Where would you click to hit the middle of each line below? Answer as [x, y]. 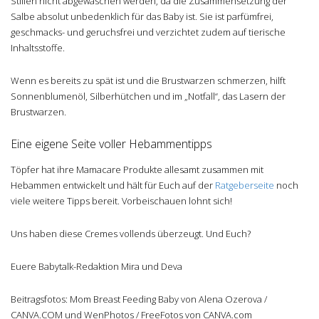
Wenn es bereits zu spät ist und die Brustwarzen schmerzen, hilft [148, 80]
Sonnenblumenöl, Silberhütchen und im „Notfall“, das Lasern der [148, 96]
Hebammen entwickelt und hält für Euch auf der [113, 185]
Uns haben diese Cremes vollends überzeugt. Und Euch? [131, 234]
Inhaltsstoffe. [38, 47]
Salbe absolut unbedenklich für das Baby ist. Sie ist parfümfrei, [142, 16]
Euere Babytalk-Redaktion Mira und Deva [96, 267]
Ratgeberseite [245, 185]
